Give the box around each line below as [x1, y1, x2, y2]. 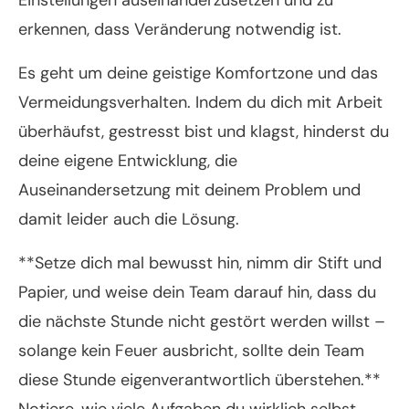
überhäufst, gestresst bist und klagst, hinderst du [18, 121, 389, 143]
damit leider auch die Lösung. [18, 208, 239, 231]
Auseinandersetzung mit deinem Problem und [18, 179, 361, 202]
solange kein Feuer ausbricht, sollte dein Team [18, 340, 364, 362]
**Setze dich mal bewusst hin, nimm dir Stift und [18, 252, 382, 275]
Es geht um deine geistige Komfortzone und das [18, 62, 378, 85]
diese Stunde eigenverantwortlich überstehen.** [18, 369, 381, 392]
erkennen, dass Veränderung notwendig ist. [18, 18, 341, 41]
